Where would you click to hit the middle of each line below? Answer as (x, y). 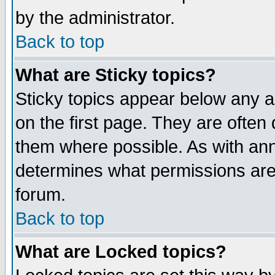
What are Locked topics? (121, 252)
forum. (41, 195)
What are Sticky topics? (116, 75)
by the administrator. (95, 18)
